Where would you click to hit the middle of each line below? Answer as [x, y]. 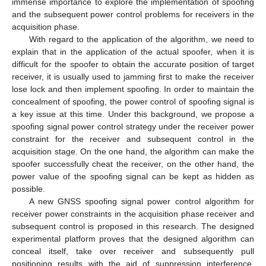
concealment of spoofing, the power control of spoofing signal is [133, 101]
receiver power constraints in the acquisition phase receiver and [133, 213]
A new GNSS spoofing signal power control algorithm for [141, 201]
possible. [28, 189]
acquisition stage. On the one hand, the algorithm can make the [133, 151]
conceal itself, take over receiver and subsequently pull [133, 251]
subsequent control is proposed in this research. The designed [133, 226]
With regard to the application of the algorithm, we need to [141, 39]
